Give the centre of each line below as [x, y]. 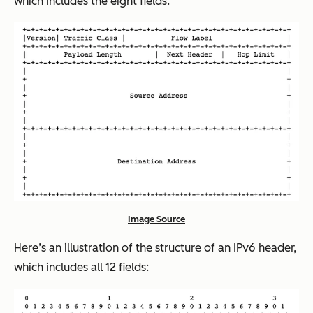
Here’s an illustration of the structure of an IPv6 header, [155, 248]
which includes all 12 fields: [81, 268]
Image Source [156, 219]
